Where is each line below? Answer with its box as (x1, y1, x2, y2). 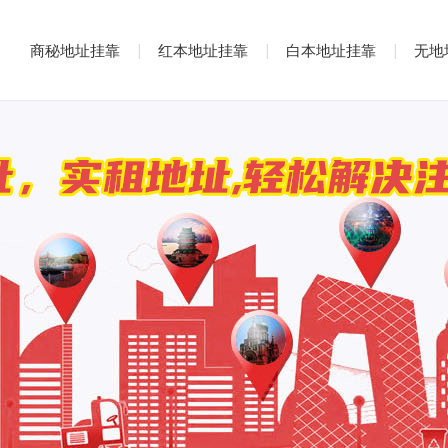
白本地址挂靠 (286, 40, 376, 60)
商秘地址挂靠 (30, 40, 120, 60)
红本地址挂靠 (158, 40, 248, 60)
